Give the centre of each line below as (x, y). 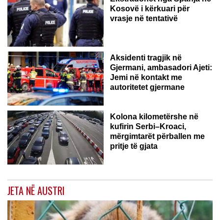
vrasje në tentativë (144, 19)
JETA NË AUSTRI (36, 191)
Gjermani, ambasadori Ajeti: (161, 68)
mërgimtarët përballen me (157, 137)
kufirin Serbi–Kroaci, (148, 127)
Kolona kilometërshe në (154, 117)
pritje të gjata (134, 146)
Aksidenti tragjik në (146, 58)
